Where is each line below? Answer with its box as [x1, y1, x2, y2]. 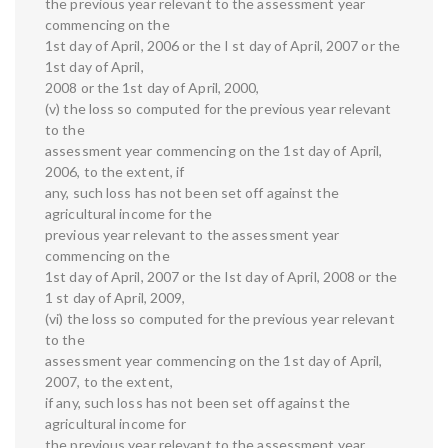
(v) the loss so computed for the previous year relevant [45, 100, 392, 118]
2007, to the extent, [45, 373, 173, 391]
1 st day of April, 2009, [45, 289, 186, 307]
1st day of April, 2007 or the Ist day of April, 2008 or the [45, 268, 397, 286]
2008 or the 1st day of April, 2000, [45, 79, 260, 97]
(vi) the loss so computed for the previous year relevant [45, 310, 395, 328]
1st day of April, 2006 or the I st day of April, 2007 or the [45, 37, 401, 55]
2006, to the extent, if [45, 163, 185, 181]
